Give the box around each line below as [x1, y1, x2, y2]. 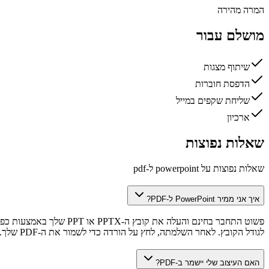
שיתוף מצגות [204, 62, 250, 73]
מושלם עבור [196, 28, 264, 44]
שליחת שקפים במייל [176, 95, 250, 106]
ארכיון [227, 112, 250, 123]
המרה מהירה [217, 5, 264, 16]
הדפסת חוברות [195, 79, 250, 89]
